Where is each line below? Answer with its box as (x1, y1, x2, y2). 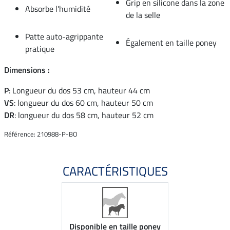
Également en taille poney (126, 36, 217, 49)
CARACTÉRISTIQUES (62, 161, 168, 180)
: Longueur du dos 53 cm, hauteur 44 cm (9, 84, 150, 97)
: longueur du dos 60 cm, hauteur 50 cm (14, 96, 153, 109)
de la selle (126, 8, 160, 21)
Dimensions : (4, 63, 50, 76)
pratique (25, 42, 54, 55)
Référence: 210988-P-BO (4, 128, 78, 139)
